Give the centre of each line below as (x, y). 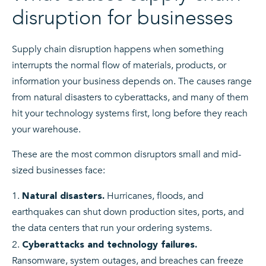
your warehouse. (46, 129)
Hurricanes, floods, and (154, 196)
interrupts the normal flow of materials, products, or (119, 65)
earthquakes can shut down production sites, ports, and (128, 212)
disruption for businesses (122, 18)
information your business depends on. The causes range (132, 81)
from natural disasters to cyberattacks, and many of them (130, 97)
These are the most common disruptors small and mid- (126, 154)
